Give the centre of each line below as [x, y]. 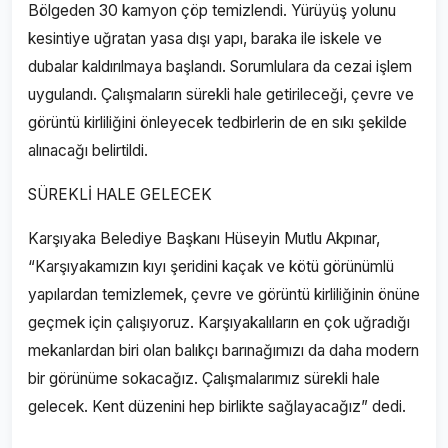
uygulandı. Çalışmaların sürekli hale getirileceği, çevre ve [221, 94]
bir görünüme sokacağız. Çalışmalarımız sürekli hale [204, 378]
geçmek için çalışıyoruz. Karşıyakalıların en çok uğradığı [219, 322]
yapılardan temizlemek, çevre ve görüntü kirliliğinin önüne [224, 294]
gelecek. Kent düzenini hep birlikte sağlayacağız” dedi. [217, 406]
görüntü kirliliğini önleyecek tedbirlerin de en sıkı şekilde [217, 122]
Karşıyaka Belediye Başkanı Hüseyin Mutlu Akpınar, [204, 238]
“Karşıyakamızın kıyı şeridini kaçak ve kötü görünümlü [211, 266]
